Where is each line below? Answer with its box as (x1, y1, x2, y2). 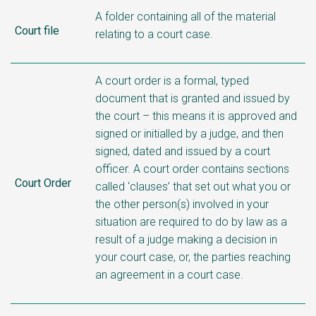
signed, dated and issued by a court (95, 144, 270, 158)
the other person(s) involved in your (95, 197, 269, 211)
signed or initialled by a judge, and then (95, 126, 284, 140)
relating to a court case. (95, 27, 213, 41)
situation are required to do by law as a (95, 214, 287, 229)
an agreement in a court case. (95, 267, 243, 281)
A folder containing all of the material (95, 9, 276, 23)
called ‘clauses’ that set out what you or (95, 179, 291, 193)
